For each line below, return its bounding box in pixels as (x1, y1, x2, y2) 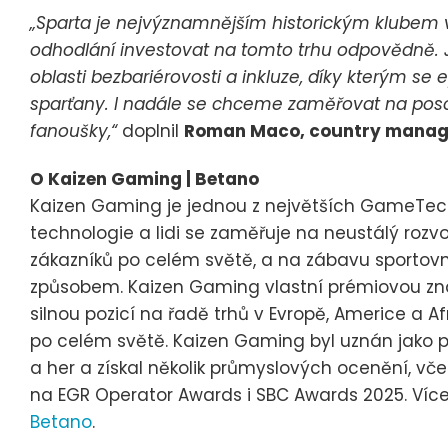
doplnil (122, 118, 184, 143)
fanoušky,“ (30, 118, 122, 143)
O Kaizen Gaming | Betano (30, 167, 259, 191)
